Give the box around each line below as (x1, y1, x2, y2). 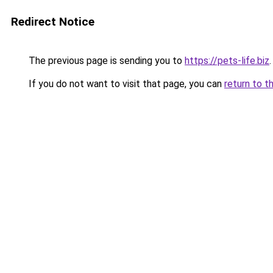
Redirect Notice (11, 15, 94, 29)
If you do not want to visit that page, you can (26, 78, 224, 90)
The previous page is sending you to (26, 55, 185, 66)
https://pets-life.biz (185, 55, 269, 66)
